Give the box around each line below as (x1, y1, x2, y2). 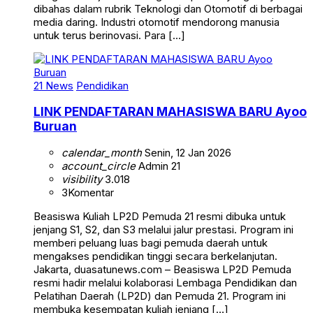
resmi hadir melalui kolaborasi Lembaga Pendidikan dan (34, 276, 297, 289)
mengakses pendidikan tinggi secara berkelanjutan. (34, 249, 277, 263)
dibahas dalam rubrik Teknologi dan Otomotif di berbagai (34, 1, 303, 15)
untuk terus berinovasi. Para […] (34, 28, 185, 42)
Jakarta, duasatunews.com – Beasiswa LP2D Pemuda (34, 263, 291, 276)
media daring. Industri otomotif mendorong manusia (34, 15, 279, 29)
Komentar (68, 186, 114, 199)
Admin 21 (136, 159, 180, 173)
